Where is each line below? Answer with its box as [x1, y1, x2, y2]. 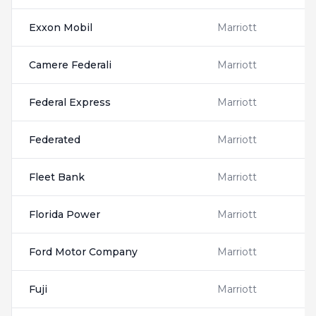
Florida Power [29, 208, 100, 221]
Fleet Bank [29, 171, 85, 183]
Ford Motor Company [29, 245, 138, 258]
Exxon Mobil [29, 21, 92, 34]
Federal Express [29, 96, 111, 109]
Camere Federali [29, 59, 111, 71]
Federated [29, 133, 80, 146]
